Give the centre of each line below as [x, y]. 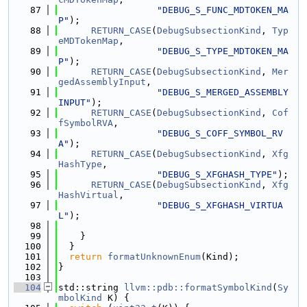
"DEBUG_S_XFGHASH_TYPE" [217, 174]
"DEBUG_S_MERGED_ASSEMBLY [223, 92]
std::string [91, 287]
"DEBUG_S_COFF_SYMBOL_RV [220, 133]
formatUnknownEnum [154, 257]
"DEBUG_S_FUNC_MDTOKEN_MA [223, 10]
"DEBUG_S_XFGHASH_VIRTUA [220, 205]
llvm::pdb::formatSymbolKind [198, 287]
